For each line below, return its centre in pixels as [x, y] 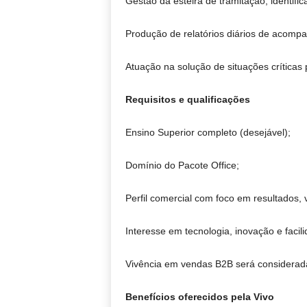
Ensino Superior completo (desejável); [208, 133]
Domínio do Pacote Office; [182, 165]
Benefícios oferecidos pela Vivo [199, 297]
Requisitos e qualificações [187, 100]
